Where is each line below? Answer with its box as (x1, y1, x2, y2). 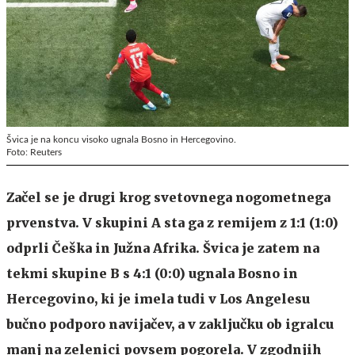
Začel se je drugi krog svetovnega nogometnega (6, 189, 330, 205)
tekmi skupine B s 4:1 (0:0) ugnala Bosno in (6, 265, 298, 281)
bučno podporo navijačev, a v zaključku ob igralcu (6, 315, 334, 332)
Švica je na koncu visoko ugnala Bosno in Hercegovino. (6, 134, 236, 144)
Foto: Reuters (6, 147, 62, 157)
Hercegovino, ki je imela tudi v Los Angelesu (6, 290, 310, 307)
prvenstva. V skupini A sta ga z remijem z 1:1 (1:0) (6, 214, 338, 231)
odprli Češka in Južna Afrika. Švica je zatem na (6, 239, 319, 256)
